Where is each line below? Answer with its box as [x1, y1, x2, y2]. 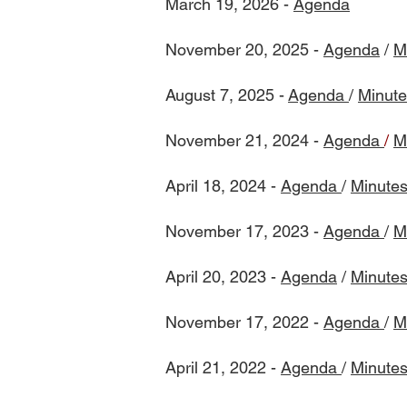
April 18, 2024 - [165, 176, 281, 195]
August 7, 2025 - [165, 85, 288, 104]
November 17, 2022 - [165, 313, 323, 332]
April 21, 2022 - [165, 358, 281, 377]
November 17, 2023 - [165, 222, 323, 241]
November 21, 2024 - [165, 131, 319, 150]
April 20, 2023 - [165, 267, 281, 286]
